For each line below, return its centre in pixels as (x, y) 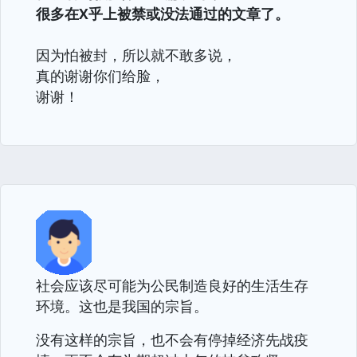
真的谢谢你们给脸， (100, 76)
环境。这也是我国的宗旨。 (122, 306)
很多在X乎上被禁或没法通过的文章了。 (163, 14)
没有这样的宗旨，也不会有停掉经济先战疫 (172, 339)
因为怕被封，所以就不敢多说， (136, 55)
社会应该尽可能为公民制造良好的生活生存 (172, 285)
